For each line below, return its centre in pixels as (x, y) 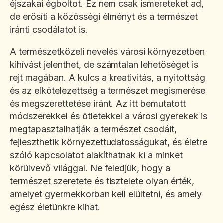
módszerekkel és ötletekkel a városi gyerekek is (109, 116)
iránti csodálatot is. (49, 30)
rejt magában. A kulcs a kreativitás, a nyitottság (108, 78)
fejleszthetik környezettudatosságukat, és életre (109, 142)
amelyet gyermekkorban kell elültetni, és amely (106, 194)
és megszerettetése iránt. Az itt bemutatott (98, 104)
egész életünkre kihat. (55, 207)
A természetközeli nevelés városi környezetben (107, 52)
